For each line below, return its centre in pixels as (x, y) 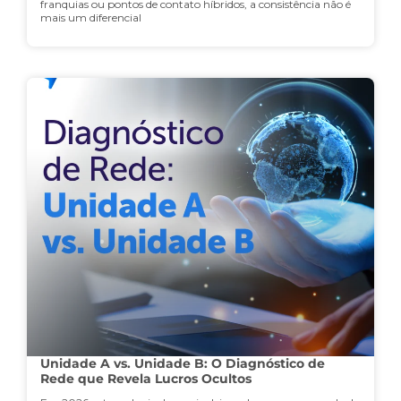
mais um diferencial (91, 18)
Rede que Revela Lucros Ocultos (146, 378)
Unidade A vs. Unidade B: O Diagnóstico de (183, 363)
